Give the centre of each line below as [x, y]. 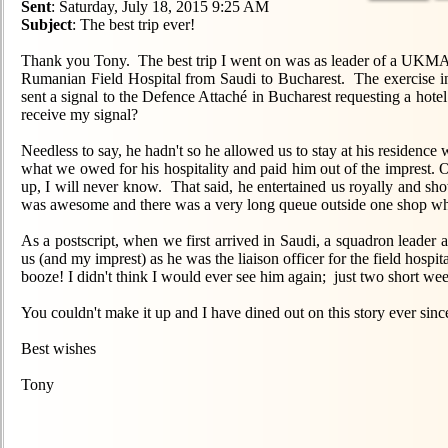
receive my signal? [79, 114]
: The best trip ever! [133, 24]
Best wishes [58, 348]
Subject [46, 24]
